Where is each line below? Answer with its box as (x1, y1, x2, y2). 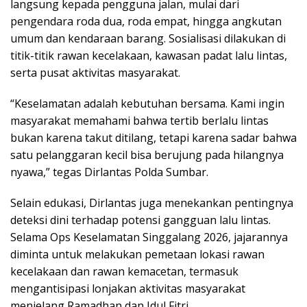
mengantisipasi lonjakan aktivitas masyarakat (10, 281, 245, 297)
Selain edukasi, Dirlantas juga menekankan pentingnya (10, 195, 293, 211)
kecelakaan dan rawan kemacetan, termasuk (10, 264, 238, 280)
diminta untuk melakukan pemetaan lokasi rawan (10, 247, 265, 262)
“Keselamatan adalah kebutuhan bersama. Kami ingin (10, 96, 284, 112)
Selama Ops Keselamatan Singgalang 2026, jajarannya (10, 230, 288, 245)
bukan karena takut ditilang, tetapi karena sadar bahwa (10, 130, 297, 146)
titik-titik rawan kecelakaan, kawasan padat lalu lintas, (10, 48, 287, 64)
